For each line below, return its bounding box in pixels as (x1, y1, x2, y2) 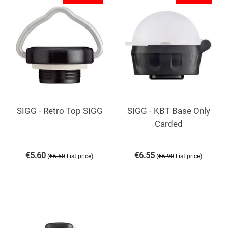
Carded (154, 118, 183, 129)
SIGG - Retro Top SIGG (16, 105, 103, 116)
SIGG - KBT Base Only (127, 105, 210, 116)
